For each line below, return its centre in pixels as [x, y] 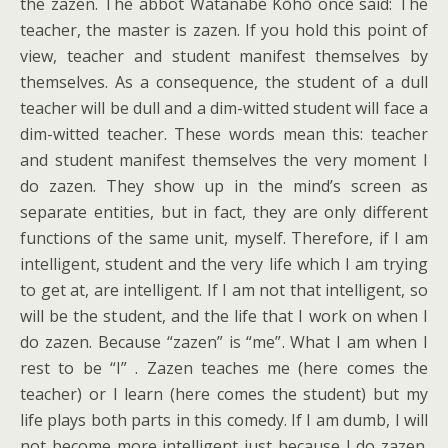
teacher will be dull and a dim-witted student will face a [224, 108]
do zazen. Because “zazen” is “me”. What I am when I [224, 342]
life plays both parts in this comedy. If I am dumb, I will [224, 420]
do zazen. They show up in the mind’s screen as [224, 186]
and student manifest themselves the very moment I [224, 160]
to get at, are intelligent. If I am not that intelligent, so [224, 290]
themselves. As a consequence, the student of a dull [224, 82]
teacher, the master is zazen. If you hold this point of [224, 30]
